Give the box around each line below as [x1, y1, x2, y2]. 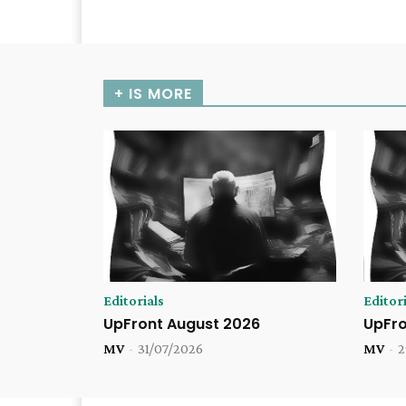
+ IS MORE [114, 82, 192, 104]
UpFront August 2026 [103, 313, 260, 334]
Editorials [103, 292, 164, 308]
